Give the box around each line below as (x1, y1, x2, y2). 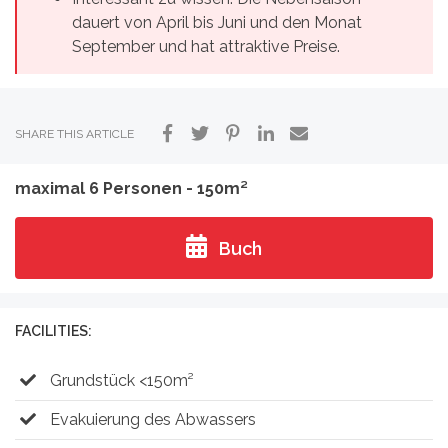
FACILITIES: (15, 323, 92, 340)
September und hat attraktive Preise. (72, 37, 340, 57)
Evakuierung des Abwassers (46, 410, 256, 430)
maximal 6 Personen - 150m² (15, 179, 248, 199)
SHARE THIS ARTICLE (15, 127, 134, 142)
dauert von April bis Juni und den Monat (72, 13, 362, 33)
